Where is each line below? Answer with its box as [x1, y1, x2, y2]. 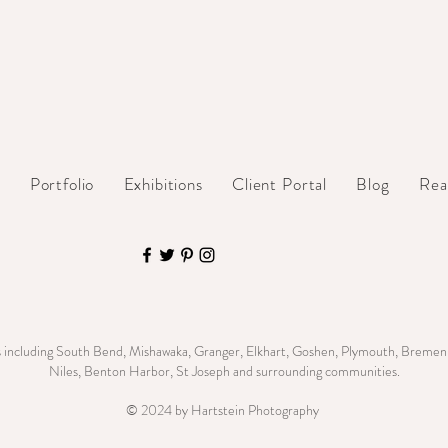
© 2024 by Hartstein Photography [125, 399, 319, 420]
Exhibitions [123, 171, 203, 196]
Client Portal [232, 171, 328, 196]
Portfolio [29, 171, 95, 196]
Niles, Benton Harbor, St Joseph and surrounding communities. [48, 360, 400, 381]
